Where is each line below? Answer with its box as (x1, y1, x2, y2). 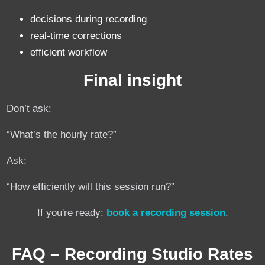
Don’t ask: (7, 102, 52, 114)
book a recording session (106, 206, 225, 218)
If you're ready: (37, 206, 106, 218)
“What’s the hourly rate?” (7, 128, 117, 140)
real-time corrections (30, 30, 122, 42)
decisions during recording (30, 14, 147, 25)
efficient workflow (30, 47, 108, 59)
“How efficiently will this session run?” (7, 180, 175, 192)
